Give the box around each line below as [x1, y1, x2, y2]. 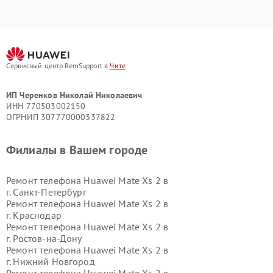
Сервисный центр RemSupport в [6, 60, 110, 70]
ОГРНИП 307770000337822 [6, 111, 116, 122]
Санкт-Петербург [13, 185, 87, 198]
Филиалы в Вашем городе [6, 141, 148, 158]
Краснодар [13, 208, 62, 221]
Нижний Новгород [13, 255, 95, 268]
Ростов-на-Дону [13, 232, 82, 244]
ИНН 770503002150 [6, 100, 86, 112]
